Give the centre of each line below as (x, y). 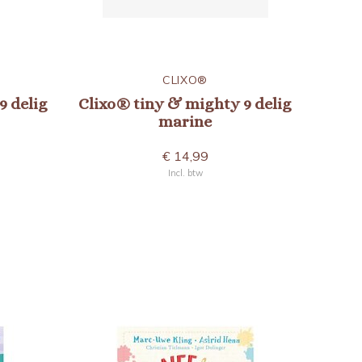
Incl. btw (185, 173)
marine (185, 122)
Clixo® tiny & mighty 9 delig (185, 104)
